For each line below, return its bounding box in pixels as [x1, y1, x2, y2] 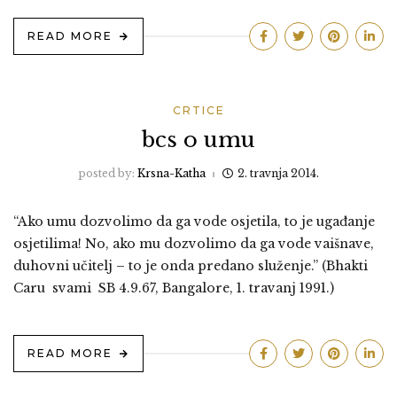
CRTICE [172, 103, 225, 117]
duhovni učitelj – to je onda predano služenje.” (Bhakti [13, 257, 368, 274]
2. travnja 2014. [237, 166, 319, 180]
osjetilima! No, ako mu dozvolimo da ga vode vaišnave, [13, 235, 374, 252]
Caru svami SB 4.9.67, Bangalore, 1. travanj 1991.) [13, 279, 334, 296]
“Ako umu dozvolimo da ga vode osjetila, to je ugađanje [13, 213, 375, 230]
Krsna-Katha [137, 166, 206, 180]
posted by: [78, 166, 137, 180]
